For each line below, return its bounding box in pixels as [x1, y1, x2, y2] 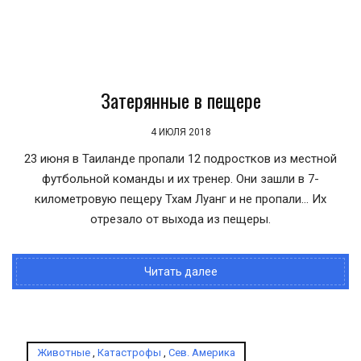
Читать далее [143, 265, 218, 278]
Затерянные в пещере [100, 85, 261, 114]
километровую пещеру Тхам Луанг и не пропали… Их [35, 192, 326, 206]
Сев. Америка [168, 346, 235, 359]
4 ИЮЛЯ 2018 [150, 127, 211, 138]
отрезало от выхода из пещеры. [90, 212, 271, 226]
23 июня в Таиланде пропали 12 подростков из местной [24, 151, 337, 166]
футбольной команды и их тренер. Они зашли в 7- [42, 172, 319, 186]
